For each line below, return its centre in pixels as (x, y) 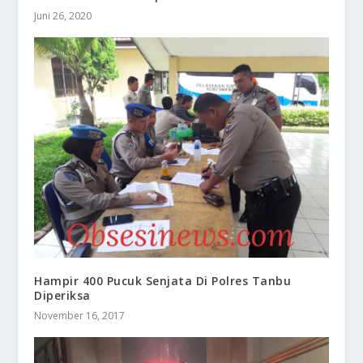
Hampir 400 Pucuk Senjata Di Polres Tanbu (163, 281)
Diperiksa (62, 296)
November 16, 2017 (80, 316)
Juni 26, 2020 (63, 15)
